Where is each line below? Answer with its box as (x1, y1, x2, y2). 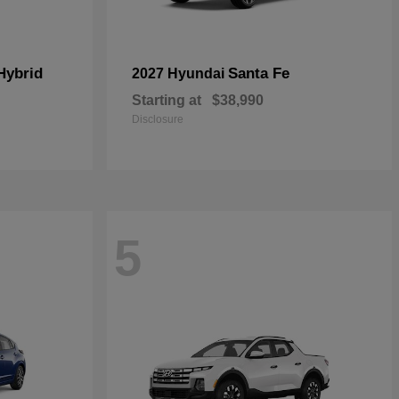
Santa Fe (228, 65, 289, 82)
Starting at (132, 93, 201, 108)
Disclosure (132, 113, 183, 126)
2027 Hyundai (132, 66, 228, 81)
